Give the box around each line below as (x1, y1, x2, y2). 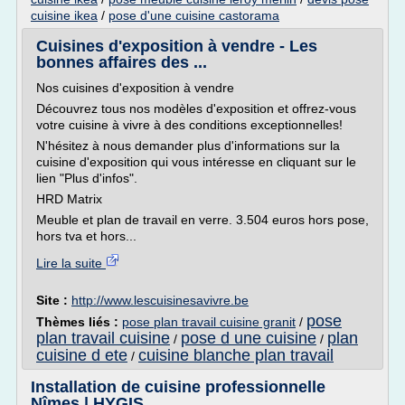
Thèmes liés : (36, 315, 122, 329)
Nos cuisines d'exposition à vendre (36, 80, 234, 95)
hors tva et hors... (36, 229, 137, 243)
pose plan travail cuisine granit (122, 315, 296, 329)
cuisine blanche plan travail (138, 346, 334, 364)
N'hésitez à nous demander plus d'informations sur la (36, 138, 340, 153)
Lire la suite (36, 256, 106, 270)
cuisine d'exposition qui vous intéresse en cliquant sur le (36, 155, 356, 169)
